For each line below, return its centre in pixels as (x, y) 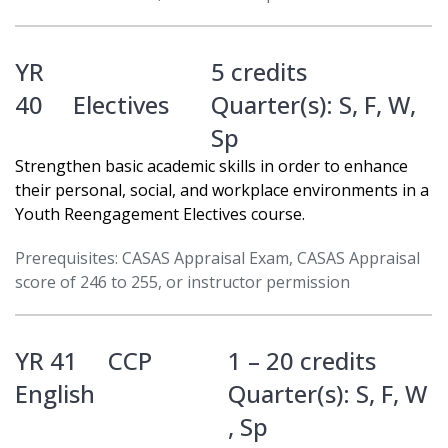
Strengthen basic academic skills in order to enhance (211, 166)
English (55, 394)
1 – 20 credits (301, 361)
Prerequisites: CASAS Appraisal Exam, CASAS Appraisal (217, 258)
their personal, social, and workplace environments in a (222, 190)
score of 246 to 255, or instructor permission (182, 282)
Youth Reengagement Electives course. (160, 214)
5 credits (258, 72)
